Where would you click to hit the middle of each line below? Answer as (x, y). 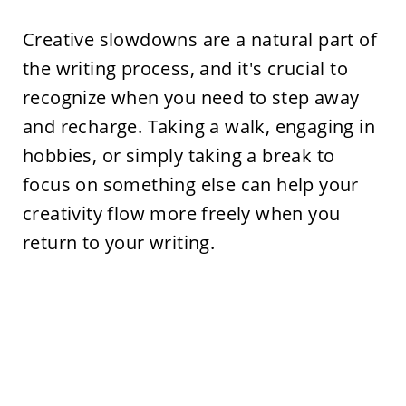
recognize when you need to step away (191, 98)
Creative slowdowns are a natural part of (199, 40)
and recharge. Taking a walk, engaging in (198, 127)
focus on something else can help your (190, 185)
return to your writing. (119, 243)
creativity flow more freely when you (181, 214)
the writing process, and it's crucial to (185, 69)
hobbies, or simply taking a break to (179, 156)
